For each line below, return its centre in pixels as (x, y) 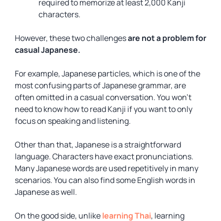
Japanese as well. (46, 192)
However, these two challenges (71, 38)
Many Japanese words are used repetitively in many (107, 168)
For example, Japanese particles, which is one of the (108, 74)
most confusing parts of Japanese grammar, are (100, 85)
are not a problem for (167, 38)
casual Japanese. (48, 50)
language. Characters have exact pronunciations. (104, 156)
